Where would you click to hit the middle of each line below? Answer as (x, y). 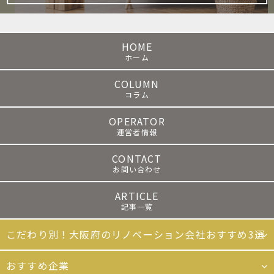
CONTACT (137, 159)
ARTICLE (137, 196)
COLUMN (137, 84)
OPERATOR (137, 121)
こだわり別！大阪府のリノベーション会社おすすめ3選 (136, 235)
